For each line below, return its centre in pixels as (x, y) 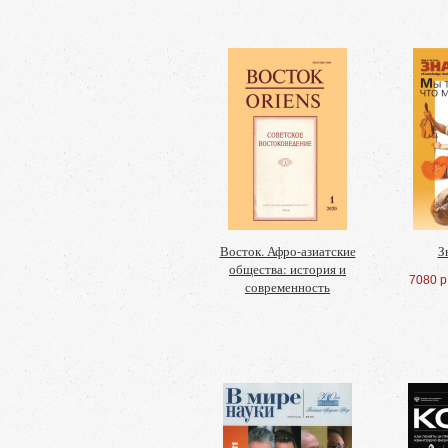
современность (287, 287)
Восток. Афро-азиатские (287, 251)
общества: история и (287, 269)
